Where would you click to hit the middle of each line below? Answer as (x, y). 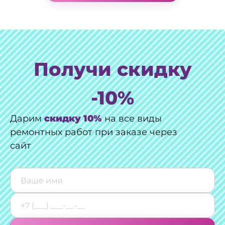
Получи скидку (113, 69)
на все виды (132, 119)
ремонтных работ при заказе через (94, 132)
